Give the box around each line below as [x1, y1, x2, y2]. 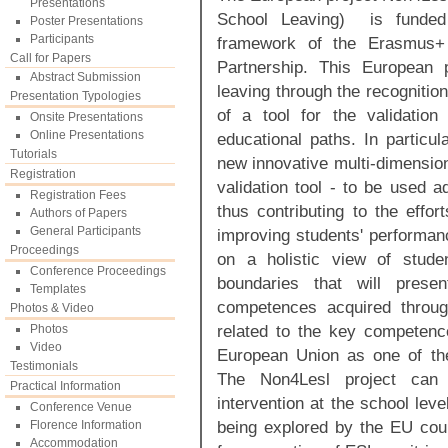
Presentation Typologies [10, 89, 141, 103]
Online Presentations [30, 128, 144, 142]
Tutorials [10, 147, 57, 161]
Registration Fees [30, 188, 126, 202]
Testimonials [10, 359, 78, 373]
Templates [30, 282, 86, 296]
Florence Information [30, 418, 142, 432]
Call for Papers [10, 51, 91, 65]
